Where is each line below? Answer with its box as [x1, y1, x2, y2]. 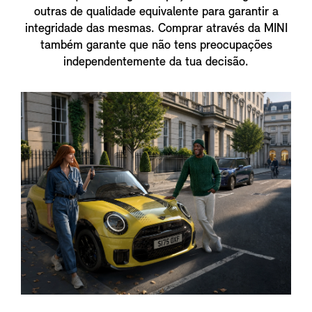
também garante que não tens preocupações [40, 39, 272, 52]
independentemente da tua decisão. [63, 56, 249, 69]
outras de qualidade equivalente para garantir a [33, 6, 279, 19]
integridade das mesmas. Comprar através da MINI [24, 22, 288, 36]
